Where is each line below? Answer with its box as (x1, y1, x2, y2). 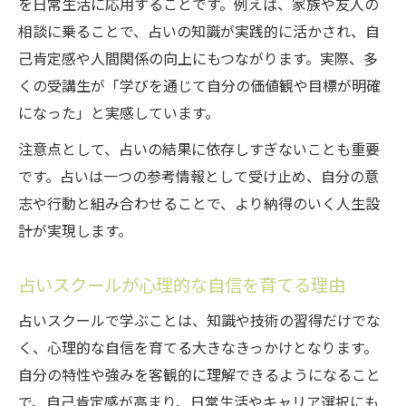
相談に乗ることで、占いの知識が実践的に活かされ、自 (18, 23, 380, 41)
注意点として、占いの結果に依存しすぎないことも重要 (18, 140, 380, 159)
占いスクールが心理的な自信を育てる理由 (18, 275, 345, 296)
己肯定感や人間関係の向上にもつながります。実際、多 (18, 50, 378, 68)
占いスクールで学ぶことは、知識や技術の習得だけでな (18, 312, 381, 330)
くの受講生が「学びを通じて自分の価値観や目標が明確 (18, 77, 381, 95)
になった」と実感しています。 (18, 104, 219, 122)
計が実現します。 (18, 222, 132, 240)
